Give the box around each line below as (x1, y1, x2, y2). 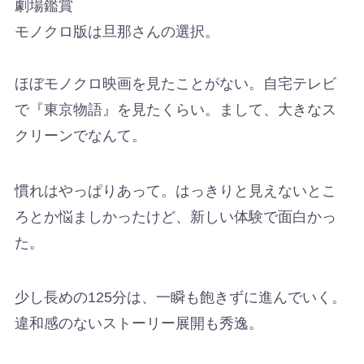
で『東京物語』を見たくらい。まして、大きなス (14, 101, 336, 118)
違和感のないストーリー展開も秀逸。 (14, 315, 263, 332)
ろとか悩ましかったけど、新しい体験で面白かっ (14, 208, 336, 225)
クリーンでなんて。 (14, 127, 146, 144)
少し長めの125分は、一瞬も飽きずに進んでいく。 (14, 289, 346, 306)
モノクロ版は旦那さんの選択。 (14, 23, 219, 40)
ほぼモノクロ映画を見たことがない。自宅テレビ (14, 75, 336, 92)
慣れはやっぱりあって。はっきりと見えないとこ (14, 182, 336, 199)
